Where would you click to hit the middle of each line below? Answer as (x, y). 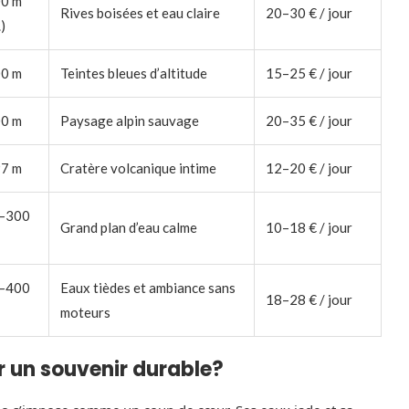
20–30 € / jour (309, 12)
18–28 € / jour (309, 299)
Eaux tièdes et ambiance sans (148, 287)
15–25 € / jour (309, 73)
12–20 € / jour (309, 168)
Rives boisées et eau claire (140, 12)
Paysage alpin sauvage (130, 120)
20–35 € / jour (309, 120)
